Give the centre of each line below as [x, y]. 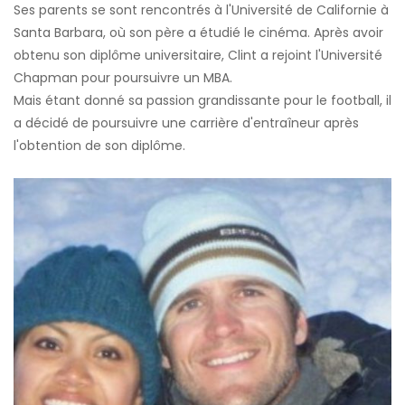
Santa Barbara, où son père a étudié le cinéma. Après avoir [198, 33]
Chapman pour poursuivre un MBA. [123, 78]
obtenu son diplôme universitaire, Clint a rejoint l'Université [198, 56]
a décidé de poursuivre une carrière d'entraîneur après [186, 123]
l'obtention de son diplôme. [99, 146]
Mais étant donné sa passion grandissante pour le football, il [202, 101]
